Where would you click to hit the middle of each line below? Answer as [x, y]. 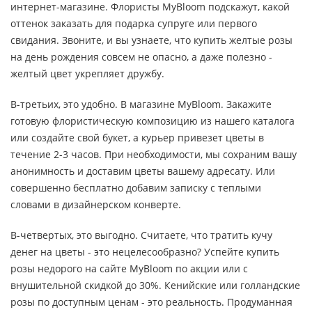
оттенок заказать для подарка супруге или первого [134, 23]
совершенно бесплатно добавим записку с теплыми [136, 187]
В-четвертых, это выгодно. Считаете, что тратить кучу [141, 235]
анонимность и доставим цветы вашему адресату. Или [143, 171]
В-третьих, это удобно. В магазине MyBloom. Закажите [141, 104]
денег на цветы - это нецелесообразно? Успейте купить [145, 251]
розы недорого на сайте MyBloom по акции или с [129, 268]
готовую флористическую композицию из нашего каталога [153, 120]
